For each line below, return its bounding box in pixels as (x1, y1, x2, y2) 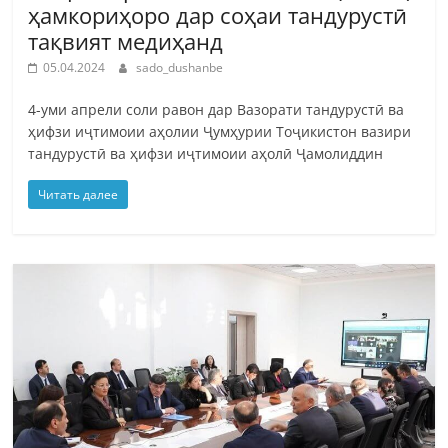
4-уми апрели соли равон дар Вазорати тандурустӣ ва (28, 99, 405, 119)
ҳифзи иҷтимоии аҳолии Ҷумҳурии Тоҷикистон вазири (28, 121, 412, 141)
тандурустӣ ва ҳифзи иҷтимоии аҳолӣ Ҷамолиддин (28, 143, 384, 163)
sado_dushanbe (136, 58, 224, 76)
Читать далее (38, 185, 119, 203)
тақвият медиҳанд (28, 25, 224, 56)
